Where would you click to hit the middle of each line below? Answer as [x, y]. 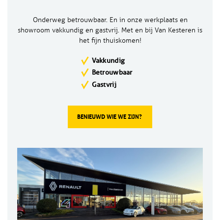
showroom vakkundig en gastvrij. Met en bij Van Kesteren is [110, 30]
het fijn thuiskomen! [110, 40]
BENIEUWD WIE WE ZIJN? [110, 117]
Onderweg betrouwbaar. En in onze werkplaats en [110, 20]
